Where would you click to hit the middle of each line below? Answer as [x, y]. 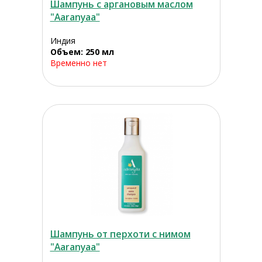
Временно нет [78, 63]
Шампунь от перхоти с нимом [120, 234]
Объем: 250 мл [82, 52]
